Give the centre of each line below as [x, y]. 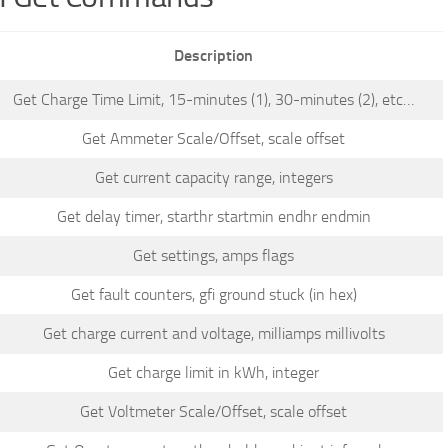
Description [213, 56]
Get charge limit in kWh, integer [213, 373]
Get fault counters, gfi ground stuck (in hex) [213, 295]
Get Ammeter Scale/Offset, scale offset [213, 139]
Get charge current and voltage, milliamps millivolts [213, 334]
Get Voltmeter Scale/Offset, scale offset [213, 412]
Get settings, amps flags [213, 256]
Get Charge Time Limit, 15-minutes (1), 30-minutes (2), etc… [213, 100]
